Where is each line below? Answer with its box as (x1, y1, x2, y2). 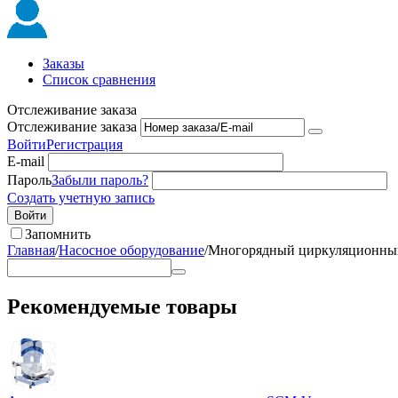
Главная (7, 243, 55, 258)
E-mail (7, 154, 44, 169)
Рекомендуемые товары (7, 294, 237, 318)
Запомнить (25, 227, 91, 242)
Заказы (43, 56, 84, 71)
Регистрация (46, 137, 123, 152)
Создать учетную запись (7, 190, 155, 205)
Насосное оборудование (59, 243, 204, 258)
